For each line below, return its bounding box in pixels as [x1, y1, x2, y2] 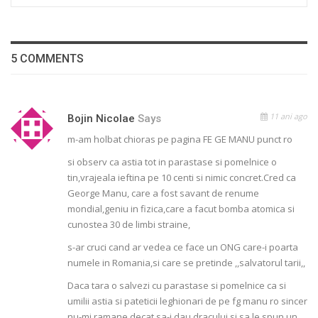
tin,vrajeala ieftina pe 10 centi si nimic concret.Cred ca [67, 171, 296, 185]
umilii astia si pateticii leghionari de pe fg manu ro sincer [67, 295, 307, 308]
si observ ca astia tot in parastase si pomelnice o [67, 155, 277, 169]
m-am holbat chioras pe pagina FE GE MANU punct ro [67, 133, 292, 146]
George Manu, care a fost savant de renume [67, 187, 259, 200]
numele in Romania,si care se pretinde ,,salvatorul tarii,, [67, 256, 305, 270]
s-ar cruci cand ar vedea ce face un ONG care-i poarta [67, 241, 298, 254]
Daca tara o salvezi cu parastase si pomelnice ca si [67, 279, 286, 292]
